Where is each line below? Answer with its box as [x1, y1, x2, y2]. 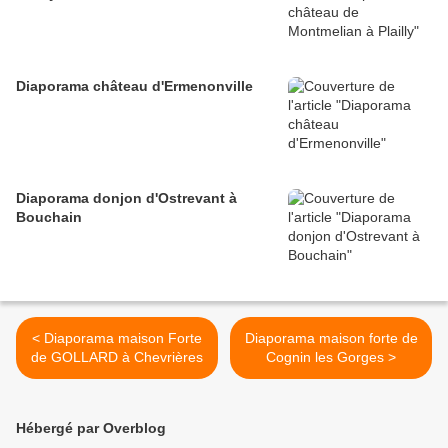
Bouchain [16, 209, 82, 226]
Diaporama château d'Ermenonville [16, 78, 253, 95]
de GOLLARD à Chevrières [31, 349, 203, 366]
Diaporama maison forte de [244, 330, 418, 347]
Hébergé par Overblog [16, 420, 166, 437]
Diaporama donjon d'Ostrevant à [16, 190, 237, 207]
